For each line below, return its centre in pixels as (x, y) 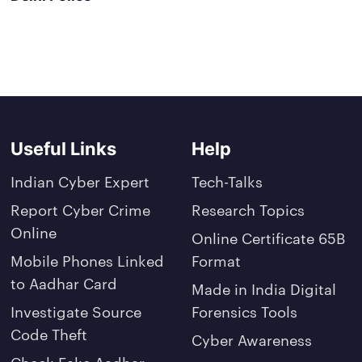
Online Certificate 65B (269, 237)
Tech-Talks (227, 180)
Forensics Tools (245, 310)
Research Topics (248, 208)
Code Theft (49, 333)
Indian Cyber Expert (80, 180)
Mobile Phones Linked (88, 259)
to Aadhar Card (64, 282)
